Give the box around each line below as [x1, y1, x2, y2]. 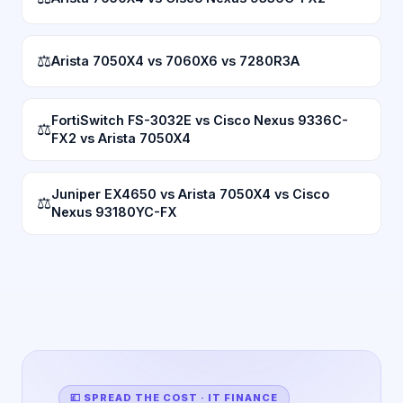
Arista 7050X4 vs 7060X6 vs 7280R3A [51, 52, 300, 68]
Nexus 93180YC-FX [51, 203, 177, 219]
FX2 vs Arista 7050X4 [51, 130, 191, 146]
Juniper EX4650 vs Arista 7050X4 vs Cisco [51, 185, 329, 201]
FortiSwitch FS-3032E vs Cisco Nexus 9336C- [51, 112, 348, 128]
